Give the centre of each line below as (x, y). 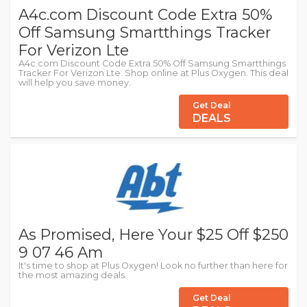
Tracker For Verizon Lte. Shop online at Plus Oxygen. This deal (153, 73)
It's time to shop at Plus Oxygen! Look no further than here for (153, 266)
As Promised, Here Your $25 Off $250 (153, 235)
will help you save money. (75, 83)
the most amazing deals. (73, 275)
